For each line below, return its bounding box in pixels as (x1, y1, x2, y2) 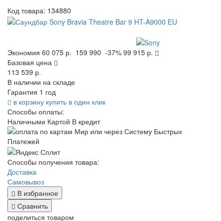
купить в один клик (46, 96, 106, 107)
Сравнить (15, 201, 48, 211)
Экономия (7, 47, 42, 57)
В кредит (72, 116, 100, 126)
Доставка (7, 167, 37, 177)
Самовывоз (7, 177, 44, 187)
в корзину (11, 96, 44, 107)
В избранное (15, 188, 58, 198)
